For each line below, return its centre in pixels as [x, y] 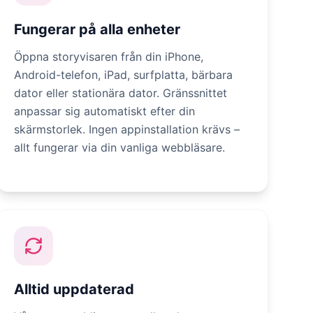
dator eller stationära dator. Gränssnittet [120, 93]
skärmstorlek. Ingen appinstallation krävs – [126, 129]
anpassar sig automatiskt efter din [104, 111]
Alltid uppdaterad [74, 289]
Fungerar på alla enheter [97, 29]
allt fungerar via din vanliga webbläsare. [119, 147]
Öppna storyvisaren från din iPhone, [108, 57]
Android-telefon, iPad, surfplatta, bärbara [123, 75]
